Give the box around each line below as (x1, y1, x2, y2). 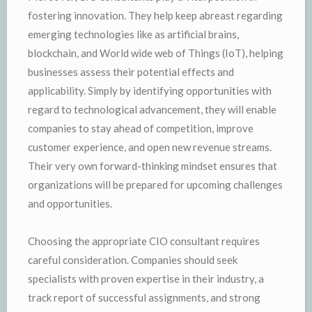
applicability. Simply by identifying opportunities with (28, 84, 272, 97)
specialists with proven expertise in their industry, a (28, 272, 264, 285)
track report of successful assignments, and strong (28, 290, 260, 304)
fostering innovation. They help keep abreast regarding (28, 8, 283, 22)
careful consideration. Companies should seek (28, 253, 237, 266)
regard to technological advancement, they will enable (28, 102, 276, 116)
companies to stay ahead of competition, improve (28, 121, 253, 134)
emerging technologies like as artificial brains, (28, 27, 239, 40)
